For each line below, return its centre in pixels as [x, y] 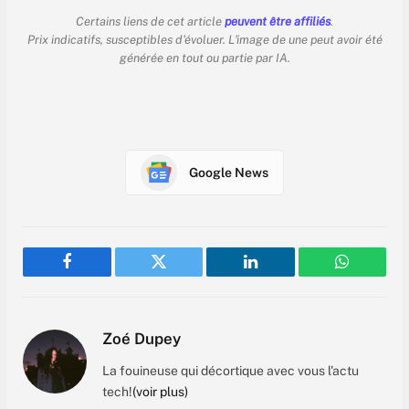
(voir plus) [160, 392]
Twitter [181, 275]
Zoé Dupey [142, 339]
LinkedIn [279, 275]
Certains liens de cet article [150, 22]
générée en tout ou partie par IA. [204, 58]
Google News [229, 172]
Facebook [97, 275]
